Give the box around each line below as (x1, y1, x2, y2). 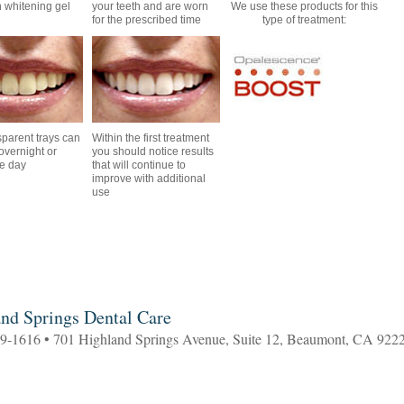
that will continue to (92, 159, 186, 171)
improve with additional (92, 172, 206, 185)
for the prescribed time (92, 14, 201, 26)
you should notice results (92, 145, 214, 158)
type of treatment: (262, 14, 346, 26)
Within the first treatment (92, 132, 209, 144)
